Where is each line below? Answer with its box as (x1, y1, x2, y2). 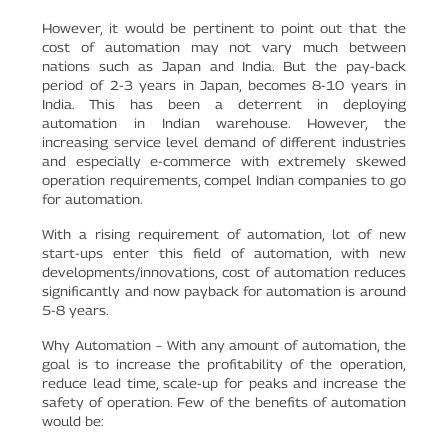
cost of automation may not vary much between (42, 38, 406, 55)
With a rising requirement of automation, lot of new (42, 225, 406, 242)
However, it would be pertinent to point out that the (42, 19, 406, 36)
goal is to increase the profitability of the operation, (42, 355, 406, 372)
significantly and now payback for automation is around (42, 282, 406, 299)
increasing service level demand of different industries (42, 133, 406, 150)
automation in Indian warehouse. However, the (42, 114, 406, 131)
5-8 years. (42, 301, 110, 318)
